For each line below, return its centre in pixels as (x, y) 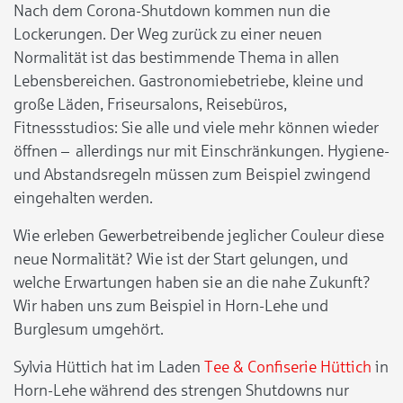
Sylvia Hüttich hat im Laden (109, 367)
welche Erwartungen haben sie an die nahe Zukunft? (192, 282)
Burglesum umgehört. (89, 329)
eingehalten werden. (83, 197)
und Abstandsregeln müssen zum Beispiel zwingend (192, 174)
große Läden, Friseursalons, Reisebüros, (150, 104)
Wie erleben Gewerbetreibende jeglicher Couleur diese (199, 235)
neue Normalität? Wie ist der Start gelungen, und (181, 259)
